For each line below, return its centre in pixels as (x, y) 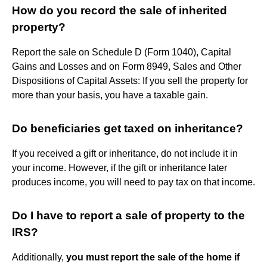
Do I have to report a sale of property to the (128, 215)
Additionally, (39, 257)
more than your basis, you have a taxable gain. (110, 95)
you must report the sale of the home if (153, 257)
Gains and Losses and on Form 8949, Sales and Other (127, 66)
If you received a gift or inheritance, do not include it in (125, 153)
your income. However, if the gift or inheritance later (119, 167)
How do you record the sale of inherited (119, 10)
